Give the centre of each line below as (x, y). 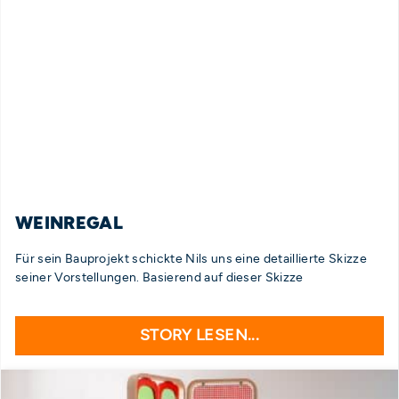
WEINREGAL (69, 223)
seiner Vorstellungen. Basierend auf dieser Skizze (159, 277)
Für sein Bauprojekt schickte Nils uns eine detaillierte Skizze (191, 258)
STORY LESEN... (199, 335)
